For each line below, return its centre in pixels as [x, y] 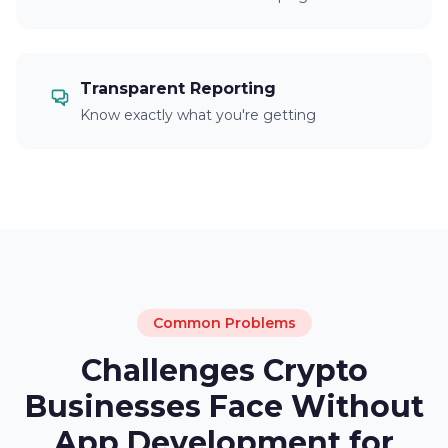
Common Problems [224, 323]
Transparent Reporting [178, 88]
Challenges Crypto [224, 370]
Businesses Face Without [224, 406]
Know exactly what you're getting [198, 115]
